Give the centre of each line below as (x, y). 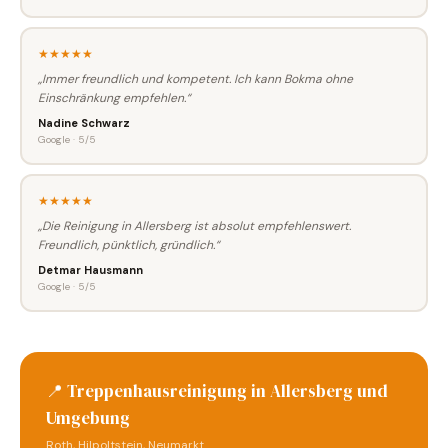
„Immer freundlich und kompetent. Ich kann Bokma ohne (195, 78)
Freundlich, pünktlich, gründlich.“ (128, 244)
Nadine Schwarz (83, 122)
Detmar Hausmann (90, 269)
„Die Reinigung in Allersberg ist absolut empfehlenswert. (194, 225)
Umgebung (88, 418)
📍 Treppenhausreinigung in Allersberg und (217, 391)
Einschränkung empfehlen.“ (113, 97)
